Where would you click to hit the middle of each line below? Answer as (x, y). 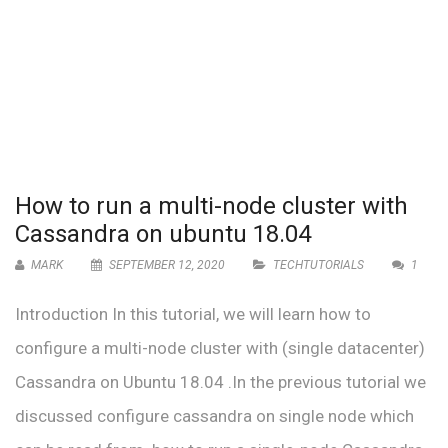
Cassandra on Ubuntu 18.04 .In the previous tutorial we (220, 382)
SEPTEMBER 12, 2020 (167, 265)
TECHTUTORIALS (318, 265)
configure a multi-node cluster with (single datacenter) (220, 348)
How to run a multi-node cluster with (211, 206)
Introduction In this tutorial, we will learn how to (193, 314)
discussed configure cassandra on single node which (214, 416)
